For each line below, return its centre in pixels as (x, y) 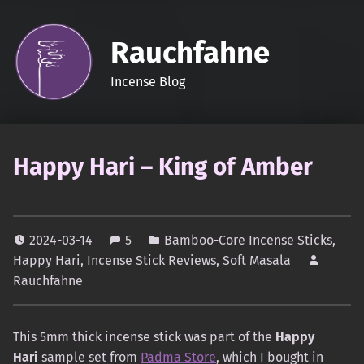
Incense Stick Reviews (152, 261)
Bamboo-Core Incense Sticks (248, 240)
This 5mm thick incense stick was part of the (144, 337)
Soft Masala (257, 261)
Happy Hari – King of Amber (163, 167)
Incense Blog (147, 81)
